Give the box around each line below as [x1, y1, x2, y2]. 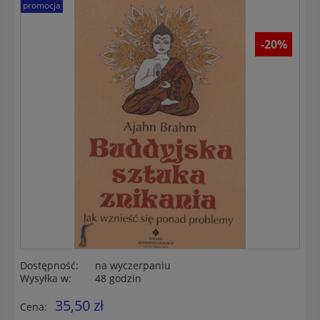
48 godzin [95, 271, 141, 285]
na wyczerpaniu [95, 258, 171, 272]
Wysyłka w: [20, 271, 71, 285]
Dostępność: [20, 258, 79, 272]
